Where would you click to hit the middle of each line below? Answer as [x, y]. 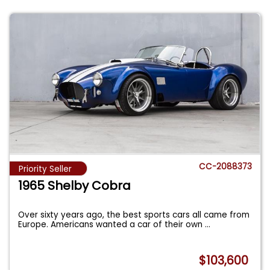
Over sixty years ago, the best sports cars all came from [134, 215]
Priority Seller [45, 169]
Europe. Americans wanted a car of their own [112, 225]
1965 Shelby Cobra [75, 186]
